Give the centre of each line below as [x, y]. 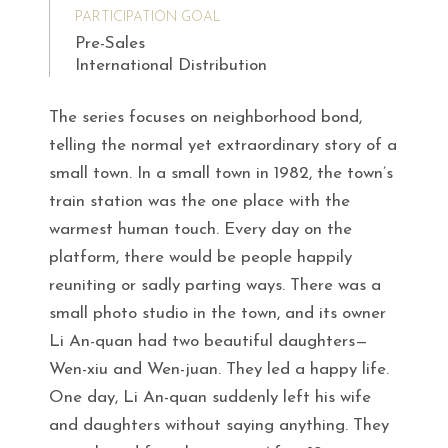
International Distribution [171, 65]
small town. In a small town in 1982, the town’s [221, 173]
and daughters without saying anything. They [219, 425]
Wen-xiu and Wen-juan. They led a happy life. [219, 369]
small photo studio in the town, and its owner [217, 313]
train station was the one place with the [199, 201]
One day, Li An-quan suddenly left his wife [210, 397]
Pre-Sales [110, 43]
